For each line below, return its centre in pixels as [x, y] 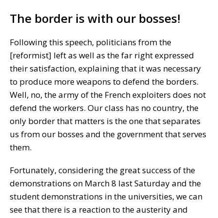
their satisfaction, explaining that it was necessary [105, 68]
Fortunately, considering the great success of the [102, 170]
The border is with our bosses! [95, 18]
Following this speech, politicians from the [91, 42]
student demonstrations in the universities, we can [106, 196]
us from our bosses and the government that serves [108, 134]
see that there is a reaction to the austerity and [99, 209]
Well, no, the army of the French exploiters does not [108, 94]
